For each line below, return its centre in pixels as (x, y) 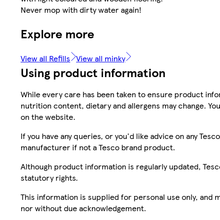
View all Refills (45, 58)
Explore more (57, 33)
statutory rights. (49, 177)
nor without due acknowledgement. (83, 208)
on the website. (48, 116)
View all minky (101, 58)
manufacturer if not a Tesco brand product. (98, 147)
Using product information (93, 72)
